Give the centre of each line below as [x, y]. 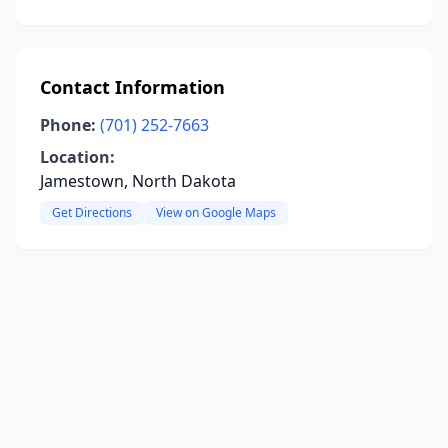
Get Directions [92, 212]
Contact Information [132, 87]
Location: [77, 157]
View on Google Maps [216, 212]
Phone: [68, 125]
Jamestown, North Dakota [138, 181]
